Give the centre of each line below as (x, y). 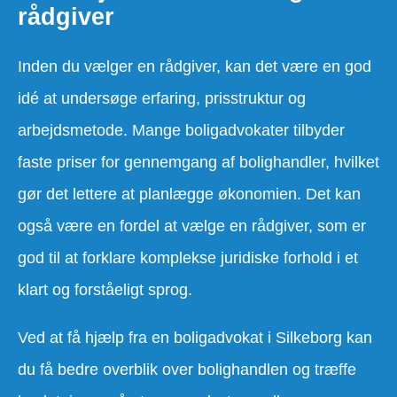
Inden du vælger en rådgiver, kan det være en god (195, 66)
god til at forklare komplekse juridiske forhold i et (188, 257)
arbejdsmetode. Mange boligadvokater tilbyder (181, 130)
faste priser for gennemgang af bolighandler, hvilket (198, 162)
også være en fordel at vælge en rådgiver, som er (192, 226)
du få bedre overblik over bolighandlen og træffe (187, 369)
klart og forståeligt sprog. (105, 289)
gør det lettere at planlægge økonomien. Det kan (189, 194)
